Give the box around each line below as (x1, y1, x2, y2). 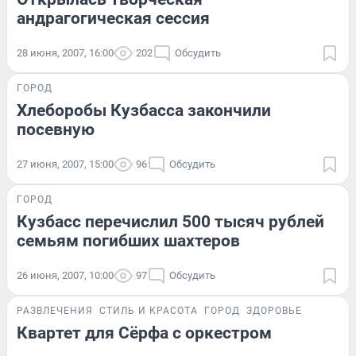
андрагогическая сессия (17, 9, 210, 28)
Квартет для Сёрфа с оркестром (17, 323, 272, 342)
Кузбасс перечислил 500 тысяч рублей (17, 212, 324, 231)
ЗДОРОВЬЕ (246, 305, 302, 316)
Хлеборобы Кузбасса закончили (17, 101, 271, 120)
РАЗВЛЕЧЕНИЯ (17, 305, 93, 316)
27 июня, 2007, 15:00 (17, 158, 114, 170)
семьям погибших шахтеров (17, 231, 240, 250)
